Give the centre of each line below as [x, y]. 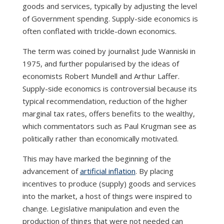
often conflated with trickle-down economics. [99, 31]
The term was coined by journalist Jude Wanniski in [109, 51]
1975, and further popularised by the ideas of [100, 64]
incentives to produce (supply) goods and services [109, 184]
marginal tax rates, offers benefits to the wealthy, [108, 114]
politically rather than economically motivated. [100, 139]
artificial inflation [107, 171]
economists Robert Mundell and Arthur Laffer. [101, 76]
